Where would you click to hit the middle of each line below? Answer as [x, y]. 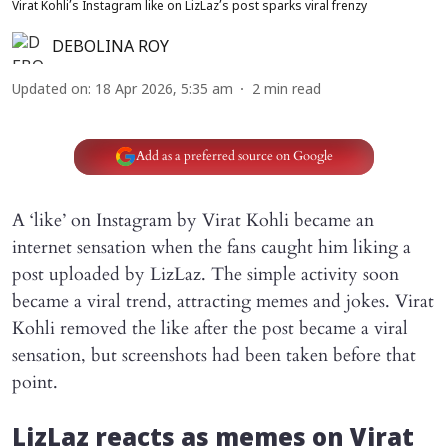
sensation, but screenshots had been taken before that [214, 355]
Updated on [50, 90]
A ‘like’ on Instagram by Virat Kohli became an [193, 220]
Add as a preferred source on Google [234, 156]
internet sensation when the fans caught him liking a [211, 247]
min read [292, 90]
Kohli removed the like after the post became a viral [210, 328]
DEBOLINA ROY [110, 47]
